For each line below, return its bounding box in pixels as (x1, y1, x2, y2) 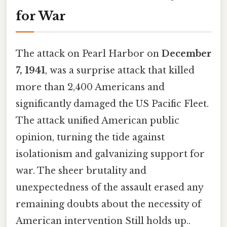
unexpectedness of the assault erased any (16, 182, 203, 194)
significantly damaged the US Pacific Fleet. (16, 98, 209, 110)
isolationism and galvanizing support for (16, 148, 205, 160)
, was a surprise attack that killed (45, 65, 195, 77)
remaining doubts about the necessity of (16, 199, 201, 210)
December (162, 48, 211, 60)
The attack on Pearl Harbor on (16, 48, 162, 60)
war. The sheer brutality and (16, 165, 146, 177)
